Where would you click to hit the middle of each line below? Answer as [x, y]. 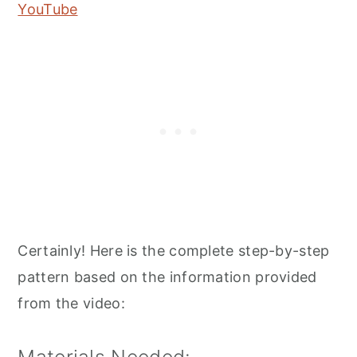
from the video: [71, 303]
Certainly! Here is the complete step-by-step [174, 251]
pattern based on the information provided [167, 277]
